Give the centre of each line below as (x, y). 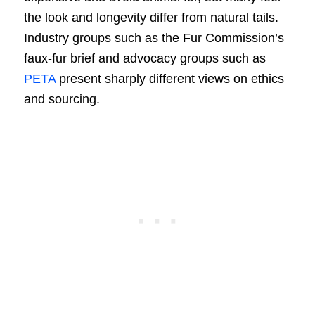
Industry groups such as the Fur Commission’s (154, 38)
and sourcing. (62, 99)
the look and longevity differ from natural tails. (151, 17)
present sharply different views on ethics (169, 78)
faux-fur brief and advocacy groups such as (144, 58)
